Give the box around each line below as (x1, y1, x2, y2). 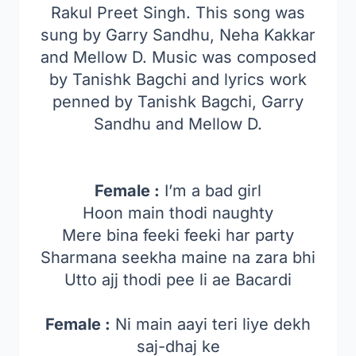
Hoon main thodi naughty (83, 203, 273, 222)
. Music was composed (141, 48, 316, 67)
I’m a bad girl (160, 181, 261, 200)
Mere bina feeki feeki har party (62, 226, 294, 245)
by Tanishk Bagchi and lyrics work (49, 70, 307, 89)
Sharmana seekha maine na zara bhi (41, 248, 315, 267)
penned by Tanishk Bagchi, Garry (52, 92, 304, 111)
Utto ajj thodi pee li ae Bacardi (64, 270, 292, 289)
